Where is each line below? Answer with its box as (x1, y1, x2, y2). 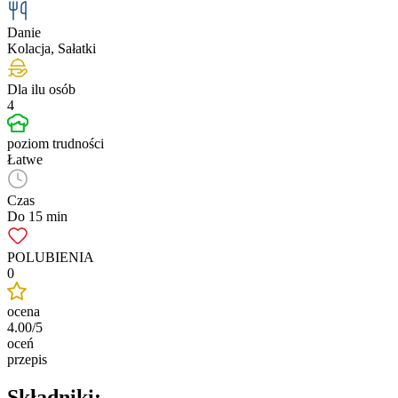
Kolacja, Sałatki (7, 40, 96, 56)
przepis (7, 351, 47, 367)
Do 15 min (7, 208, 68, 224)
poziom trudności (7, 135, 104, 151)
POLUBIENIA (7, 249, 94, 265)
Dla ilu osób (7, 81, 76, 97)
